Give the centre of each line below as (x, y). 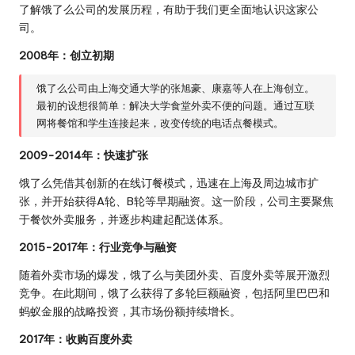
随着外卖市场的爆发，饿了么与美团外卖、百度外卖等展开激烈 (174, 275)
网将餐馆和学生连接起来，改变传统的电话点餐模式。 (160, 123)
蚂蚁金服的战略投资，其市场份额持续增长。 (130, 311)
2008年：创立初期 (67, 55)
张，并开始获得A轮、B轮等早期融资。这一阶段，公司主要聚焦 (176, 201)
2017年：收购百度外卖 (76, 339)
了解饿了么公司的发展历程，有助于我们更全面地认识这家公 (169, 9)
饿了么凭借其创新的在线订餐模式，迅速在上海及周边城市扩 (169, 183)
